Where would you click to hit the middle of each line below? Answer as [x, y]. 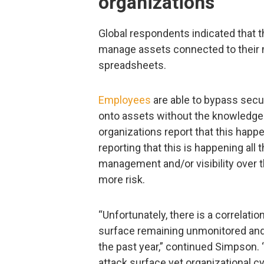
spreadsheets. [132, 65]
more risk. [122, 180]
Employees [125, 100]
